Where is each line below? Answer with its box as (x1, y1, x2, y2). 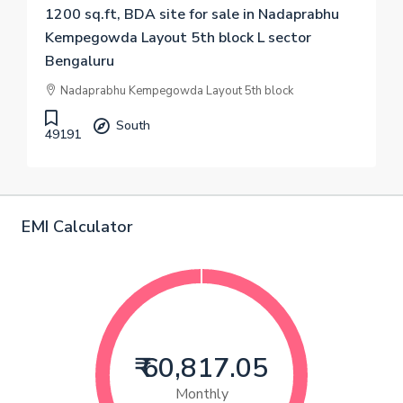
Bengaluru (45, 51, 114, 71)
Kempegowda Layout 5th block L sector (45, 28, 311, 48)
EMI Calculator (22, 216, 133, 237)
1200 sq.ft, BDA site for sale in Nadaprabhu (45, 4, 339, 24)
